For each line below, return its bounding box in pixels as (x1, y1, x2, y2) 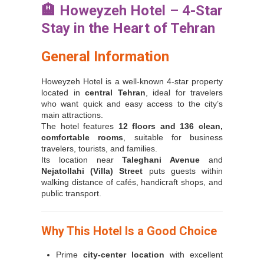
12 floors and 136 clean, (118, 121, 223, 131)
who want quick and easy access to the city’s (41, 99, 223, 109)
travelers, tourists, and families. (41, 144, 157, 154)
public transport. (41, 189, 101, 199)
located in (41, 88, 85, 98)
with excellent (164, 250, 223, 260)
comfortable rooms (41, 133, 124, 143)
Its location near (41, 155, 123, 165)
